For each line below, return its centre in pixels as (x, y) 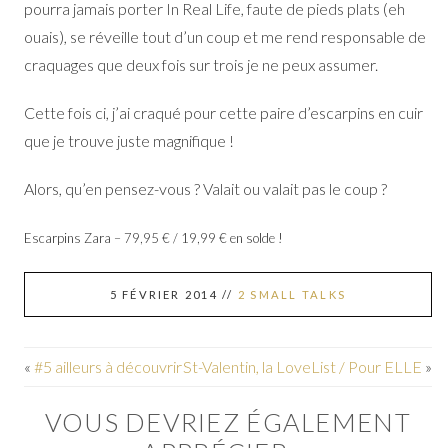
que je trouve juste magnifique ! (128, 141)
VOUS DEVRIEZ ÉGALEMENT (227, 422)
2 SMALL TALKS (292, 295)
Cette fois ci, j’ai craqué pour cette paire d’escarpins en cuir (223, 113)
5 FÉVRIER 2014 (163, 295)
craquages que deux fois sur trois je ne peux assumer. (200, 65)
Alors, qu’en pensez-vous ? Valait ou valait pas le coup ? (205, 189)
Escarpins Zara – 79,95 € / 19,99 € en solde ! (153, 238)
